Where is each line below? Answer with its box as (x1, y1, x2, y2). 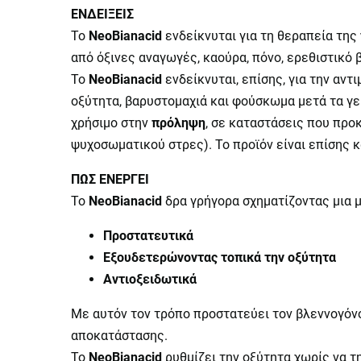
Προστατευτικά (102, 228, 197, 243)
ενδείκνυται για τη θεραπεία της (164, 28, 357, 44)
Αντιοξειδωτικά (102, 272, 200, 287)
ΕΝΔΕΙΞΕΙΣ (70, 6, 134, 22)
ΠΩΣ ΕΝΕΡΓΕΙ (70, 172, 152, 187)
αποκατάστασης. (70, 328, 171, 343)
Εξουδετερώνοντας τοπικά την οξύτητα (102, 250, 339, 265)
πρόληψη (151, 115, 205, 131)
